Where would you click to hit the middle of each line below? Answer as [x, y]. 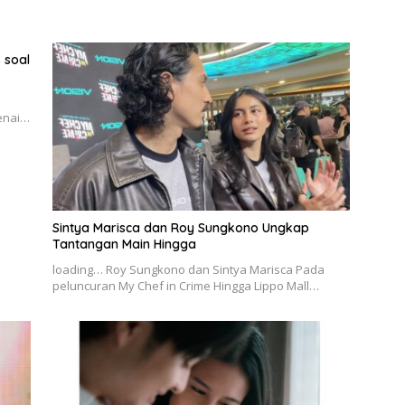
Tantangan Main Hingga [124, 244]
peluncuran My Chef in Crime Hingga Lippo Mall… [185, 285]
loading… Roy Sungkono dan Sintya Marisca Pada [188, 269]
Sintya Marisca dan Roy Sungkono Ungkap [180, 227]
